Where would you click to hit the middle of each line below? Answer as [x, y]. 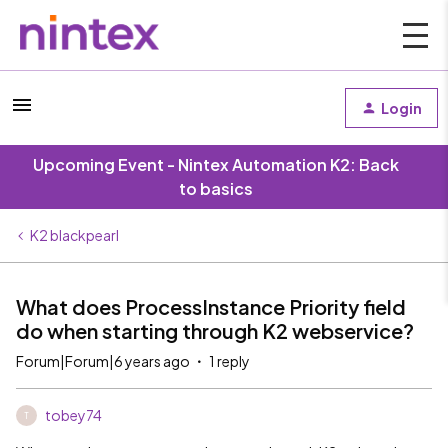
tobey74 [73, 415]
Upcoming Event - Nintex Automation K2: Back [216, 164]
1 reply [229, 361]
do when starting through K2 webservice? [215, 330]
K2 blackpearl [74, 235]
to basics [216, 188]
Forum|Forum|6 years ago [103, 361]
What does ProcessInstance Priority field [211, 306]
